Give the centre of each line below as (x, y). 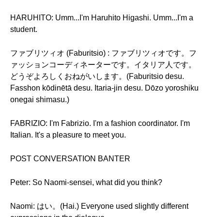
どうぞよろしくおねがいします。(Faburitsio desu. (97, 76)
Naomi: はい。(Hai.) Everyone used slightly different (99, 206)
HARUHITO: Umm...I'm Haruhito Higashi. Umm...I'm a (102, 18)
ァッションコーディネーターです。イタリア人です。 (103, 65)
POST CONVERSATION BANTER (70, 159)
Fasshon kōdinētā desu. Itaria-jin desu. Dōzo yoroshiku (104, 88)
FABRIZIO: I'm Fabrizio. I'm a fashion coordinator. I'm (100, 123)
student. (24, 29)
